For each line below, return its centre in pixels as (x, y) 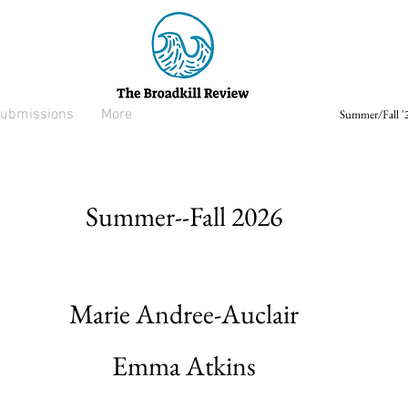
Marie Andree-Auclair (184, 314)
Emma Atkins (184, 366)
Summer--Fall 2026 (184, 216)
